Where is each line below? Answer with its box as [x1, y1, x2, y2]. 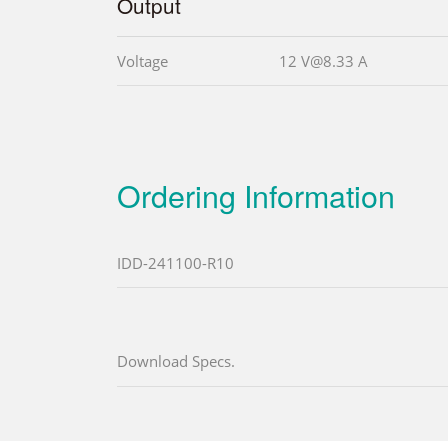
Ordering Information [117, 172, 395, 217]
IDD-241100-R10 [117, 252, 234, 273]
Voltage [117, 50, 168, 71]
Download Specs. [117, 350, 235, 371]
